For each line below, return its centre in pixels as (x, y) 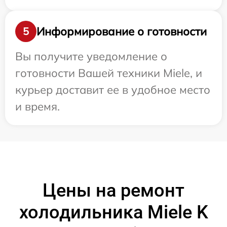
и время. (37, 106)
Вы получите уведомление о (91, 56)
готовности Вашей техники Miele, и (109, 73)
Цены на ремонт (113, 191)
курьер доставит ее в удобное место (113, 90)
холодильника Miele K (113, 212)
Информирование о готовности (122, 31)
